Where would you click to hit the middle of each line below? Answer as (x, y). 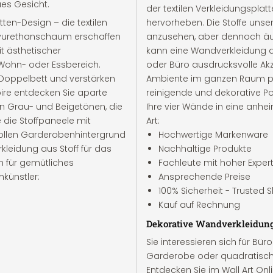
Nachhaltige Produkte (205, 149)
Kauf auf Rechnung (199, 205)
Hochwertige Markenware (213, 135)
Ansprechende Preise (204, 177)
